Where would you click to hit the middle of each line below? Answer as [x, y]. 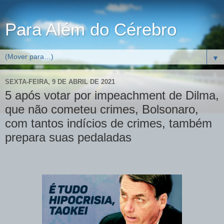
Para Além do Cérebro [91, 29]
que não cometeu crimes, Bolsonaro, [102, 109]
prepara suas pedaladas [68, 137]
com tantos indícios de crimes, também [108, 123]
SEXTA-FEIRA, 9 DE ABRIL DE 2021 [60, 81]
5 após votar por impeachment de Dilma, [112, 95]
